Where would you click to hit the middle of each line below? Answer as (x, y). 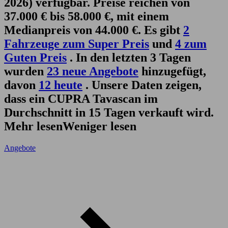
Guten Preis (35, 57)
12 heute (61, 85)
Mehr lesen (33, 126)
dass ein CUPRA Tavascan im (81, 98)
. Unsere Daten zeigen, (142, 85)
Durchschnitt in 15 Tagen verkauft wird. (109, 112)
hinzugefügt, (172, 71)
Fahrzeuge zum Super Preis (77, 44)
